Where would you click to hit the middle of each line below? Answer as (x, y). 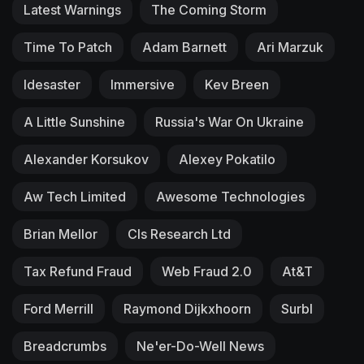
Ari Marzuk (290, 47)
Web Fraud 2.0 (207, 271)
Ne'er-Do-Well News (200, 346)
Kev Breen (237, 84)
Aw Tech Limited (75, 196)
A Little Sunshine (74, 121)
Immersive (143, 84)
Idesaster (52, 84)
